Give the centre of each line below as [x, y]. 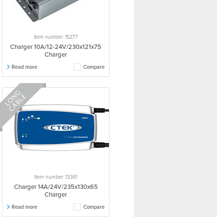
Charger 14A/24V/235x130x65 [56, 187]
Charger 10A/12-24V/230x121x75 [56, 47]
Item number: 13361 [56, 177]
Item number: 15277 [56, 37]
